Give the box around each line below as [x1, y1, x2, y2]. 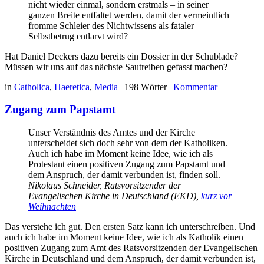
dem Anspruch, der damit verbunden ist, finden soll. [28, 169, 220, 180]
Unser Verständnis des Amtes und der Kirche [28, 127, 195, 137]
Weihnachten [28, 201, 76, 212]
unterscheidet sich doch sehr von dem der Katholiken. [28, 137, 227, 148]
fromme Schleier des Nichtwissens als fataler [28, 20, 194, 31]
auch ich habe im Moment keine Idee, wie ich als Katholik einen [5, 232, 243, 242]
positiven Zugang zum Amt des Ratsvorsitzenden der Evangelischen [5, 242, 258, 253]
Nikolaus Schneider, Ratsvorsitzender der [28, 180, 181, 190]
